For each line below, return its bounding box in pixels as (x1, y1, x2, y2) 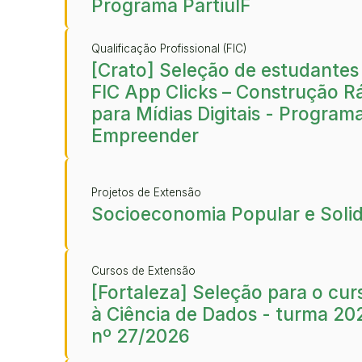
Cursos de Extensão (91, 263, 196, 277)
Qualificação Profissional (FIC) (91, 42, 246, 55)
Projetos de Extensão (91, 185, 201, 199)
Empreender (91, 124, 199, 146)
